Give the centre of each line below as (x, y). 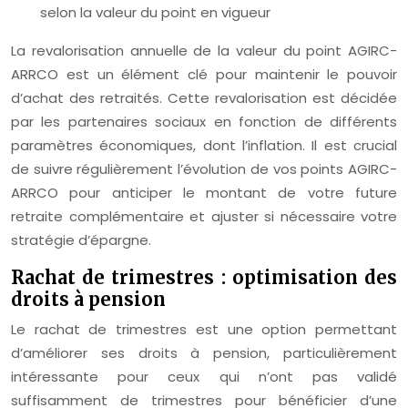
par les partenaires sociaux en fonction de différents (204, 122)
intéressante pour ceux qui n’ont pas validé (204, 377)
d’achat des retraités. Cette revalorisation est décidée (204, 98)
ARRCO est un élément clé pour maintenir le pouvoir (204, 75)
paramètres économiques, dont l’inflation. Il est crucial (204, 146)
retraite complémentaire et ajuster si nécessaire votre (204, 217)
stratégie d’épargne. (81, 240)
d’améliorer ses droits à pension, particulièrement (204, 353)
